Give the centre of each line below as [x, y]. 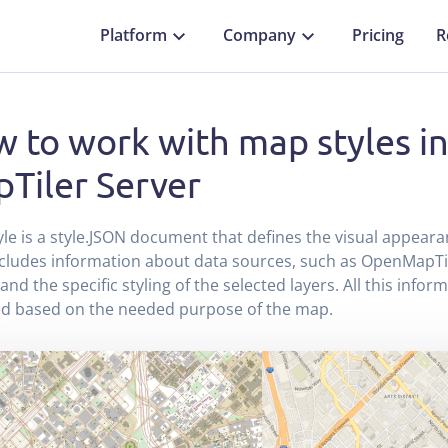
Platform [133, 35]
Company [259, 35]
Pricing [378, 35]
